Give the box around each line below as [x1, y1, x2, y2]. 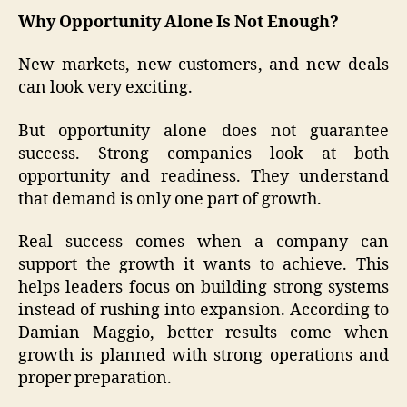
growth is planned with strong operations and [18, 345, 389, 367]
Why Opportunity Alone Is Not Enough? [18, 11, 339, 33]
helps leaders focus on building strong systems [18, 277, 389, 299]
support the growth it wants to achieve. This [18, 254, 389, 276]
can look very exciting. [18, 77, 193, 99]
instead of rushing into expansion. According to [18, 300, 389, 322]
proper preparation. [18, 368, 172, 390]
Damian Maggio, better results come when [18, 323, 389, 344]
